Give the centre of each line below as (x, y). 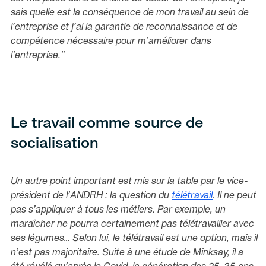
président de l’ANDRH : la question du (91, 196)
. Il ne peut (235, 196)
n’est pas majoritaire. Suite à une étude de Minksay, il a (127, 253)
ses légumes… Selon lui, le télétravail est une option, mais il (134, 238)
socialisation (55, 144)
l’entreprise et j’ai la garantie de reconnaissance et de (124, 28)
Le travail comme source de (107, 123)
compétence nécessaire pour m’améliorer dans (111, 42)
